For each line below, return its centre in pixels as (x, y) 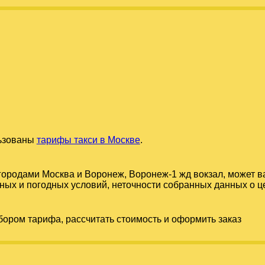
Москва (58, 174)
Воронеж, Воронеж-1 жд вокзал (153, 174)
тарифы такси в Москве (88, 140)
